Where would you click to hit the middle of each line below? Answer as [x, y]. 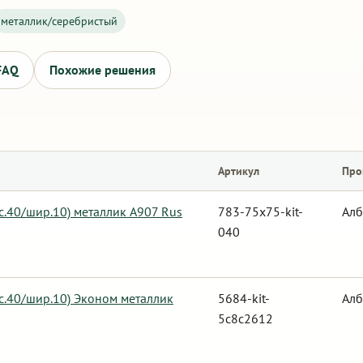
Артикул [239, 171]
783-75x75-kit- [261, 211]
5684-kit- [244, 298]
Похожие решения [102, 70]
